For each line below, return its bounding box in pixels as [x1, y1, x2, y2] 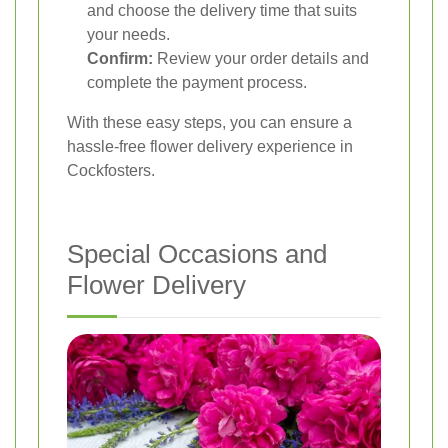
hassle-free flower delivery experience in [67, 137, 353, 155]
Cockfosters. [67, 161, 155, 179]
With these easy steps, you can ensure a [67, 113, 352, 131]
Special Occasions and [67, 238, 327, 269]
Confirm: [87, 49, 153, 67]
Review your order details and [153, 49, 369, 67]
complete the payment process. [87, 73, 307, 91]
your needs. [87, 25, 170, 43]
